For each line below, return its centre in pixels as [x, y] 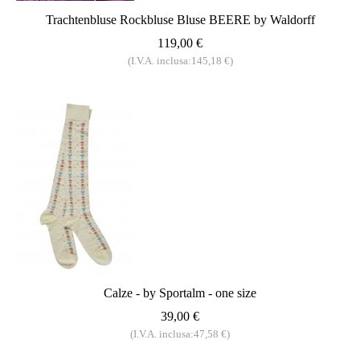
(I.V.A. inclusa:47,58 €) [180, 334]
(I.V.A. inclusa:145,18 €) [180, 61]
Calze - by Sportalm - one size [180, 293]
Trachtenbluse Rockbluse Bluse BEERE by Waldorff [180, 20]
